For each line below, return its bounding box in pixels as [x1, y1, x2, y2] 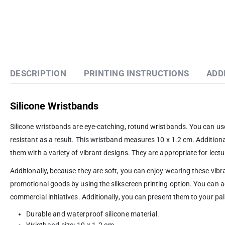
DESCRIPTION [10, 68, 66, 78]
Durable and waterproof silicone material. [26, 209, 160, 218]
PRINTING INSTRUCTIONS [83, 68, 189, 78]
